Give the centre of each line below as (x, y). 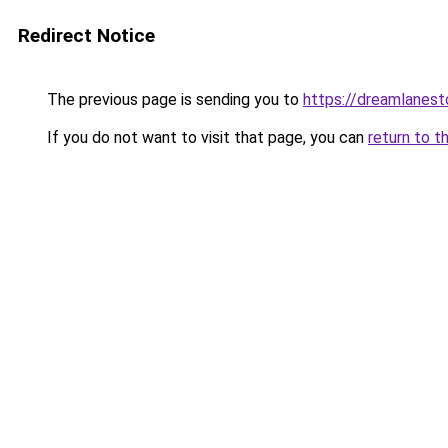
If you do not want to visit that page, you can (205, 137)
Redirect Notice (86, 35)
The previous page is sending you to (173, 99)
